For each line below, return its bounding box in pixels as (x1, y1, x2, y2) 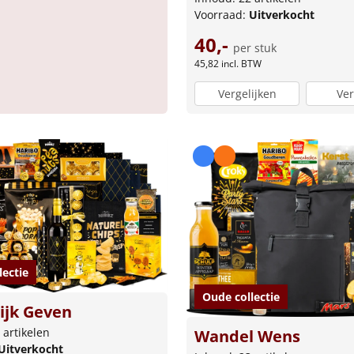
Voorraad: (194, 6, 249, 22)
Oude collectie (202, 289, 280, 305)
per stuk (233, 40, 277, 55)
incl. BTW (221, 56, 262, 70)
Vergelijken (217, 86, 277, 102)
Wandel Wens (194, 326, 300, 348)
